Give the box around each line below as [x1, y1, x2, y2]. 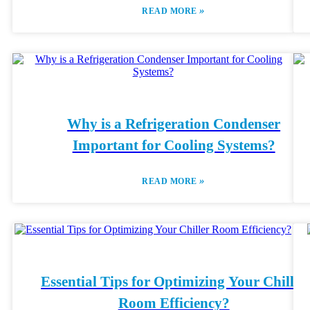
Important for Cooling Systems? [72, 137, 275, 154]
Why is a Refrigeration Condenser [67, 116, 281, 132]
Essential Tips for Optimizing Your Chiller [41, 273, 307, 290]
